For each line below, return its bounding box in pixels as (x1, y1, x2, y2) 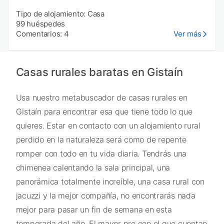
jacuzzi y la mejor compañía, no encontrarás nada (15, 190, 195, 200)
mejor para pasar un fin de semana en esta (15, 204, 172, 214)
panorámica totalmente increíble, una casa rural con (15, 176, 204, 186)
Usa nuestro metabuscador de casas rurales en (15, 92, 187, 102)
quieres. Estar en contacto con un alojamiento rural (15, 120, 200, 130)
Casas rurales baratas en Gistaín (15, 65, 183, 78)
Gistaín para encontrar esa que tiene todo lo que (15, 106, 192, 116)
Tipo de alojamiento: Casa (16, 8, 104, 18)
